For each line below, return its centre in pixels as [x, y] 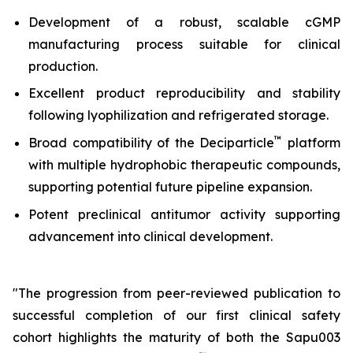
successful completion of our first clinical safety [176, 315]
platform [312, 142]
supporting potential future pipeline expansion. [170, 186]
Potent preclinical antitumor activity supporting [184, 214]
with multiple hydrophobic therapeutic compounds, [184, 164]
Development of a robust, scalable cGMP [184, 22]
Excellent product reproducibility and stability [184, 93]
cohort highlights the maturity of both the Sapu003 [176, 337]
